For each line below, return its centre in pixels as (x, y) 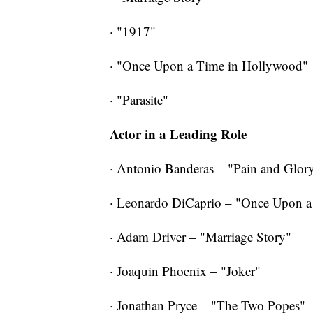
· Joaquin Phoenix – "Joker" (185, 271)
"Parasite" (143, 100)
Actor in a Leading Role (178, 134)
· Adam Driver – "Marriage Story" (201, 237)
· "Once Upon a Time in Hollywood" (209, 66)
